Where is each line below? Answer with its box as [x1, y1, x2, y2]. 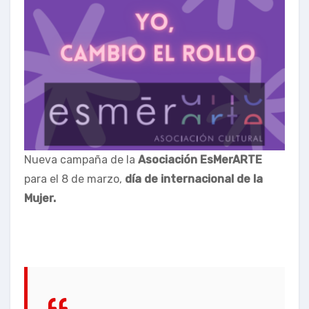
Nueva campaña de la [24, 152, 138, 166]
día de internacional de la [125, 172, 263, 186]
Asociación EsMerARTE [138, 152, 262, 166]
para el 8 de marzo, [24, 172, 125, 186]
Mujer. [24, 191, 56, 205]
